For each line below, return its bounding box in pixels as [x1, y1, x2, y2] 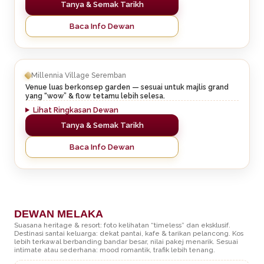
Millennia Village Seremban [31, 71, 126, 80]
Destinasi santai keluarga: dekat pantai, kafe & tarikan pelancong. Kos [14, 229, 243, 237]
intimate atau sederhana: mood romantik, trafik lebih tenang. [14, 245, 215, 254]
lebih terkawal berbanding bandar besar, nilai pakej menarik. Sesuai [14, 237, 238, 246]
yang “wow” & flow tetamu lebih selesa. [25, 91, 165, 100]
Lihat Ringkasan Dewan [33, 105, 119, 114]
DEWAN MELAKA [14, 207, 104, 220]
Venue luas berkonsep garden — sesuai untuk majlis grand [25, 82, 229, 91]
